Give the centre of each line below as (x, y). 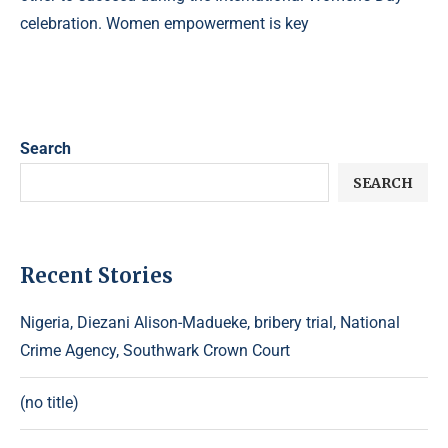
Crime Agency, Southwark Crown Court (155, 350)
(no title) (49, 402)
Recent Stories (96, 275)
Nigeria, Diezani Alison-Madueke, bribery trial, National (210, 322)
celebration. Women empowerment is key (164, 23)
